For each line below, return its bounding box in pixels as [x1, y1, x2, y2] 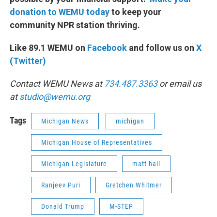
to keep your [111, 7, 161, 17]
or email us [157, 78, 201, 89]
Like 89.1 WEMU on [10, 43, 87, 53]
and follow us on [127, 43, 196, 53]
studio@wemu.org [19, 92, 90, 102]
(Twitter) [10, 56, 46, 66]
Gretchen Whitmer [106, 181, 162, 189]
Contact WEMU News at [10, 78, 104, 89]
